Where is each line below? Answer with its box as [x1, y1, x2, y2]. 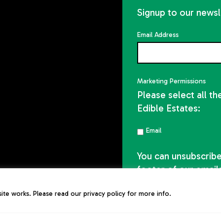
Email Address [137, 30, 179, 39]
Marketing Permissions [137, 76, 206, 85]
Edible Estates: [137, 102, 200, 114]
